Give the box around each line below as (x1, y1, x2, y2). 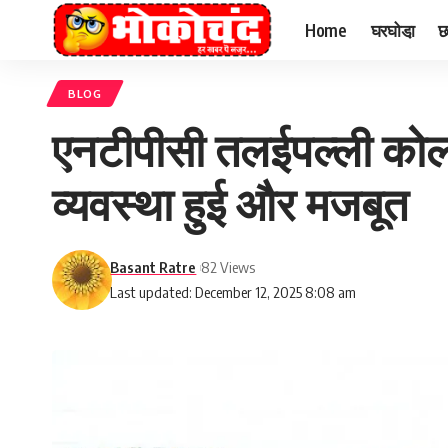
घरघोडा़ (370, 18, 415, 41)
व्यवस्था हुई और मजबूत (52, 175, 408, 231)
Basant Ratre (110, 258, 197, 276)
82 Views (201, 258, 256, 276)
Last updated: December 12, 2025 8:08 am (110, 283, 357, 301)
